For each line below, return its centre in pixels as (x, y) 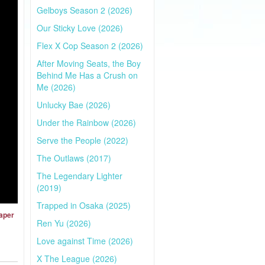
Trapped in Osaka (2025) (84, 205)
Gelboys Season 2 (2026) (85, 10)
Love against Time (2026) (85, 241)
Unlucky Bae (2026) (74, 105)
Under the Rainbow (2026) (86, 122)
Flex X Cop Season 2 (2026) (90, 46)
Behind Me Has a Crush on (87, 75)
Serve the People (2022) (83, 140)
